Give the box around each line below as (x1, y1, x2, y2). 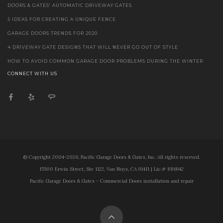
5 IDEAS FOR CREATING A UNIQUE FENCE (7, 17, 116, 22)
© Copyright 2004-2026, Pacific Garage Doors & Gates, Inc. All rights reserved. (23, 153, 200, 160)
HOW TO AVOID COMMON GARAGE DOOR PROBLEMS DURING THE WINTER (7, 59, 203, 64)
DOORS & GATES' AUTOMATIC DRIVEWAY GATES (7, 3, 132, 8)
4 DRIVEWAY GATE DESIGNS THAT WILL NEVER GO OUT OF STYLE (7, 45, 178, 50)
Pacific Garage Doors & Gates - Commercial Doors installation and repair (29, 177, 194, 184)
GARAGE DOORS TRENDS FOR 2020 (7, 31, 98, 36)
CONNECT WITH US (7, 71, 57, 77)
